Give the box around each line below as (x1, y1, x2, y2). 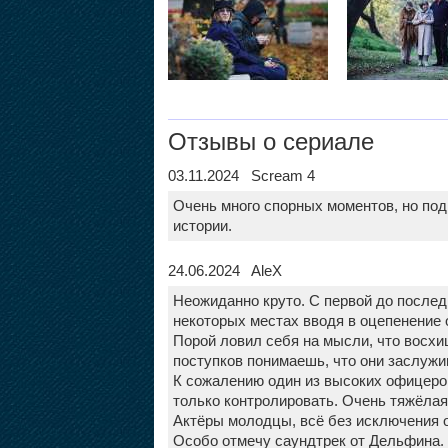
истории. (172, 216, 232, 234)
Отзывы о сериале (167, 127, 374, 155)
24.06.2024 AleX (167, 261, 282, 279)
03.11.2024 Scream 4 (167, 166, 315, 184)
